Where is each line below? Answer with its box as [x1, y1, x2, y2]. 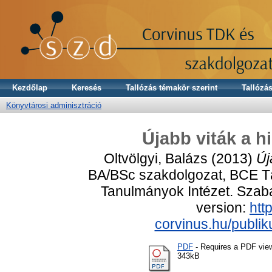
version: [196, 199, 250, 216]
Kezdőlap [12, 83, 47, 92]
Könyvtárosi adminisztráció [6, 101, 101, 110]
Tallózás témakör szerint [126, 83, 217, 92]
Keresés [72, 83, 101, 92]
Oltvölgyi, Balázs [104, 150, 208, 166]
